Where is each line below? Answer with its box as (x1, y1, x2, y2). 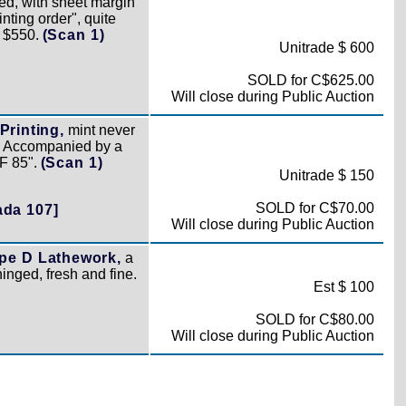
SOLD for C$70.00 (255, 200, 374, 216)
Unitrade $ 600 (278, 40, 374, 55)
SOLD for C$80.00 (255, 312, 374, 327)
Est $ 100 (313, 279, 374, 295)
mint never (63, 122, 135, 138)
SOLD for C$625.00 (246, 72, 374, 88)
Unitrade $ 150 (278, 168, 374, 183)
